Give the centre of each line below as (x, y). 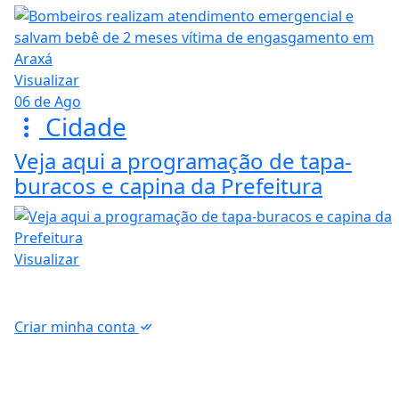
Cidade (83, 127)
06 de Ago (48, 102)
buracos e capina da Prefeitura (168, 186)
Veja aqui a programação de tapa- (183, 161)
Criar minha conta (77, 327)
